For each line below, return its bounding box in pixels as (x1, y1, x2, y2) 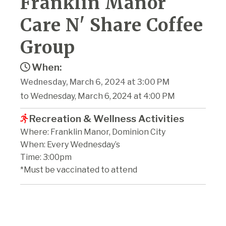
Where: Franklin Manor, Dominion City (20, 127, 165, 137)
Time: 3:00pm (20, 152, 72, 162)
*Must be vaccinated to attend (20, 164, 137, 175)
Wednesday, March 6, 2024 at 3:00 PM (20, 77, 169, 87)
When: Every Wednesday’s (20, 139, 120, 149)
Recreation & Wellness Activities (29, 112, 184, 125)
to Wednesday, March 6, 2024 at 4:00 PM (20, 91, 175, 101)
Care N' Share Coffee (20, 14, 203, 36)
